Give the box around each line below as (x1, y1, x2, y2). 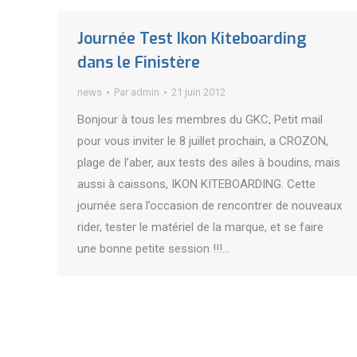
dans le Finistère (77, 52, 200, 73)
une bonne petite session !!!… (77, 241, 229, 256)
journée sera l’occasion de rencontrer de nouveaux (77, 198, 342, 213)
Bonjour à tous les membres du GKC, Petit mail (77, 112, 323, 127)
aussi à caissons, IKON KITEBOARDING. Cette (77, 177, 316, 191)
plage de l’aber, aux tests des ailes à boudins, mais (77, 155, 340, 170)
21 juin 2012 (171, 86, 226, 98)
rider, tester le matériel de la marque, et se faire (77, 220, 324, 234)
